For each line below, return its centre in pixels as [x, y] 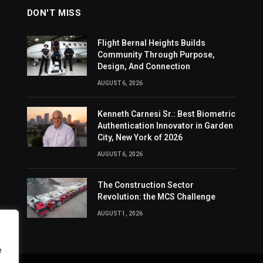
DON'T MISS [54, 13]
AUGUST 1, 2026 [120, 213]
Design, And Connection [144, 66]
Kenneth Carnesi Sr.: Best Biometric [166, 114]
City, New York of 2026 [141, 137]
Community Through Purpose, [156, 54]
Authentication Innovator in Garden [165, 125]
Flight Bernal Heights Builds [151, 43]
